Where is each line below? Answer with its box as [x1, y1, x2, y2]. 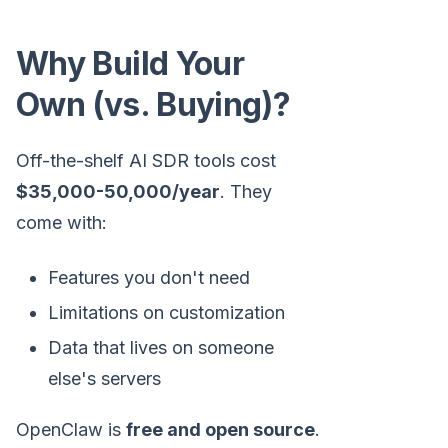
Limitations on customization [48, 301, 285, 323]
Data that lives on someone [48, 336, 274, 358]
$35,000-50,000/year [16, 180, 220, 202]
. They [220, 180, 272, 202]
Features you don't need [48, 266, 250, 288]
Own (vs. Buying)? [16, 84, 291, 124]
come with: [16, 211, 107, 233]
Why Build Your [16, 43, 245, 83]
